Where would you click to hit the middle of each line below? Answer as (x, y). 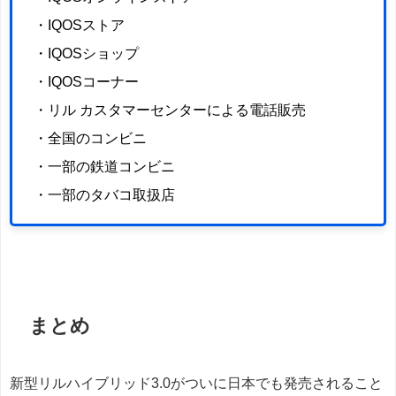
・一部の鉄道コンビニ (104, 166)
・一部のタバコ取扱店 (104, 194)
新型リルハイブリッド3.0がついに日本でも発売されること (196, 384)
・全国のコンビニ (90, 138)
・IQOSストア (79, 25)
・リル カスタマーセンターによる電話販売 (170, 110)
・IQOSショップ (86, 53)
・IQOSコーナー (86, 81)
